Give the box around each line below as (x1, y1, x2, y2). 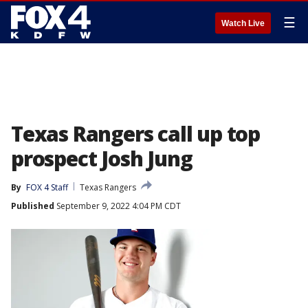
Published (11, 200, 54, 212)
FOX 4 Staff (26, 181, 68, 193)
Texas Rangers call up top (11, 120, 260, 148)
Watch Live (221, 19, 265, 28)
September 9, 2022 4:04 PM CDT (54, 200, 181, 212)
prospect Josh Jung (11, 144, 192, 173)
